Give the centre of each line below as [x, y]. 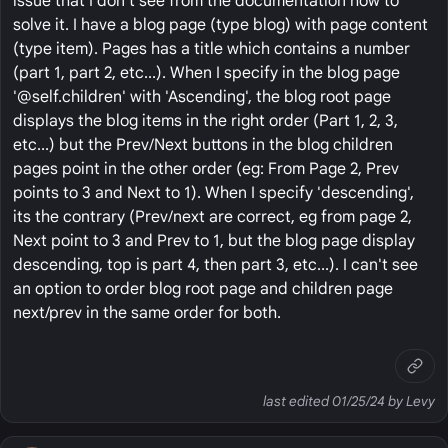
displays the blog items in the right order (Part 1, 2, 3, [205, 120]
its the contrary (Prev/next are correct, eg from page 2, [212, 216]
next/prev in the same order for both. [147, 312]
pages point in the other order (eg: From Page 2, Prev [206, 168]
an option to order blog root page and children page [203, 288]
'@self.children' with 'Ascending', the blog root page [202, 96]
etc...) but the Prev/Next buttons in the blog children [203, 144]
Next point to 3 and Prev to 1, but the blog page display [214, 240]
